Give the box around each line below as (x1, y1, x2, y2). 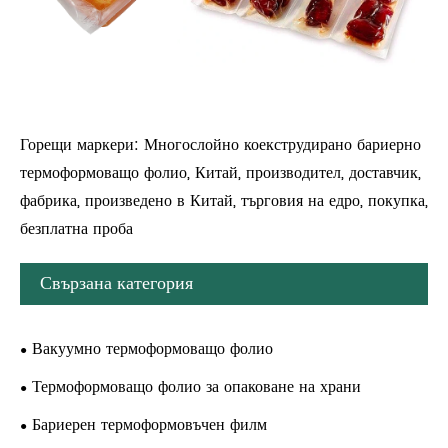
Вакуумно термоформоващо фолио (32, 335, 273, 362)
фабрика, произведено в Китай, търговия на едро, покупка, (20, 187, 428, 214)
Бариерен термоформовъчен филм (32, 411, 267, 438)
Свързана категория (40, 268, 193, 298)
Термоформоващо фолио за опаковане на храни (32, 373, 361, 400)
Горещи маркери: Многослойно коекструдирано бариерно (20, 131, 421, 158)
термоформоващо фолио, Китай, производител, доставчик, (20, 159, 421, 186)
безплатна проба (20, 215, 133, 242)
